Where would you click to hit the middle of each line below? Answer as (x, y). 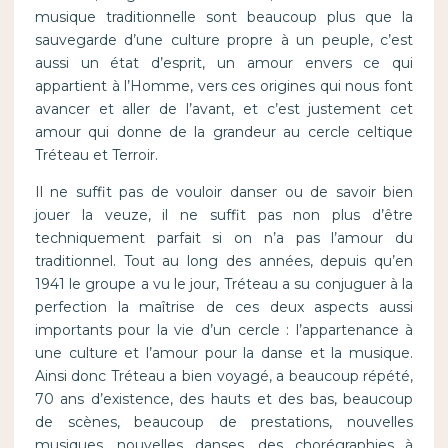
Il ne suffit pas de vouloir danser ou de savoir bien (224, 192)
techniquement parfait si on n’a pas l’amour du (224, 238)
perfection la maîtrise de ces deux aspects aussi (224, 307)
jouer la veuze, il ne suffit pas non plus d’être (224, 215)
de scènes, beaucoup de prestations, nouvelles (224, 422)
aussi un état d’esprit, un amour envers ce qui (224, 63)
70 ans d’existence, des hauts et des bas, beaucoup (224, 399)
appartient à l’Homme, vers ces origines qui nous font (224, 86)
